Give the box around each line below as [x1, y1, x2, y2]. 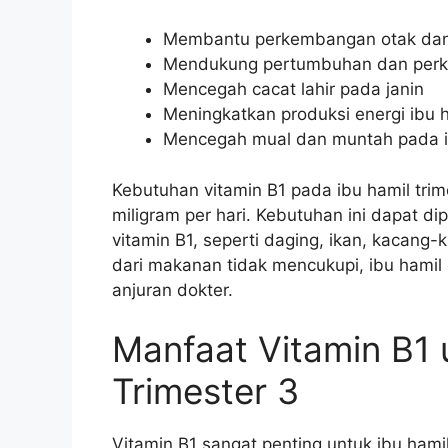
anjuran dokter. [112, 279, 233, 300]
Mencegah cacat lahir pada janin [163, 79, 424, 99]
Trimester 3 [112, 370, 299, 412]
